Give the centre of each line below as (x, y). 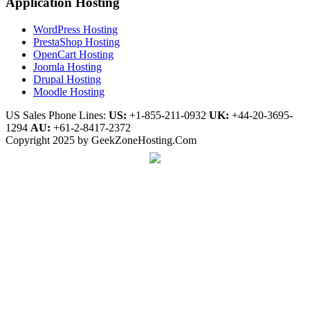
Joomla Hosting (67, 66)
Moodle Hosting (69, 91)
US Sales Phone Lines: (57, 115)
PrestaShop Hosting (76, 42)
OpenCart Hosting (73, 54)
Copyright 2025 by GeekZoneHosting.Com (101, 140)
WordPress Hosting (75, 29)
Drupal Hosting (67, 79)
